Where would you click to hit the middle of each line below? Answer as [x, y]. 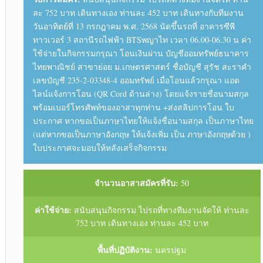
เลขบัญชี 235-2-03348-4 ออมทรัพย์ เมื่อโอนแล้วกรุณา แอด [136, 80]
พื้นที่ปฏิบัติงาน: [125, 250]
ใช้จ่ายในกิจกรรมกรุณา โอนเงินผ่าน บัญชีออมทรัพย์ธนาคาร [141, 53]
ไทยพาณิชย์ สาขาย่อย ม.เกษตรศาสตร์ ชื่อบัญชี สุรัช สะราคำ [142, 67]
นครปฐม [170, 250]
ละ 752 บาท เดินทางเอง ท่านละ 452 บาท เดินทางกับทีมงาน [138, 13]
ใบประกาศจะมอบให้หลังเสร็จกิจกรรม [100, 148]
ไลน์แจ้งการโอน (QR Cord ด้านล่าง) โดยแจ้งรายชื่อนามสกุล [141, 94]
